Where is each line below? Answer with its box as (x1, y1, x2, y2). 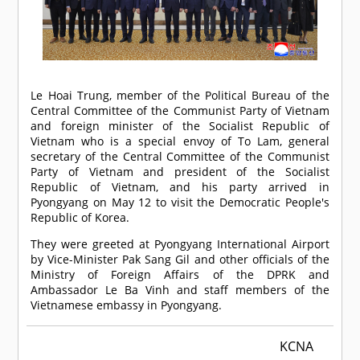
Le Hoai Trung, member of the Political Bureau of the (31, 88, 329, 104)
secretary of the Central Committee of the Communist (31, 149, 329, 165)
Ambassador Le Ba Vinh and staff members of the (31, 282, 329, 298)
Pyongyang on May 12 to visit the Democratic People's (31, 194, 329, 211)
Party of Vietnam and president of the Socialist (31, 164, 329, 180)
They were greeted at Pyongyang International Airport (31, 236, 329, 252)
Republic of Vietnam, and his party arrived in (31, 179, 329, 195)
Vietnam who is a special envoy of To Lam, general (31, 133, 329, 149)
